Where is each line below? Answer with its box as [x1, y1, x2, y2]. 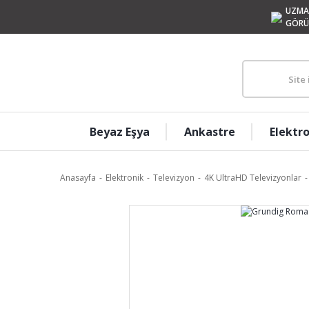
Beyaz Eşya [89, 123, 150, 139]
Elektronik [106, 172, 143, 183]
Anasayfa [60, 172, 96, 183]
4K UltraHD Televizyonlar [204, 172, 301, 183]
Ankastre [183, 123, 235, 139]
